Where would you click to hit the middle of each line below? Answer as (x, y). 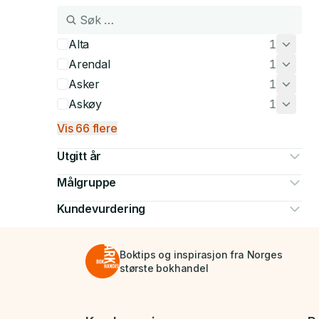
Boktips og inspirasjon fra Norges (201, 255)
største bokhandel (164, 268)
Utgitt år (79, 156)
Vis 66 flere (87, 128)
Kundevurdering (101, 209)
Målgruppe (87, 182)
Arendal (89, 64)
